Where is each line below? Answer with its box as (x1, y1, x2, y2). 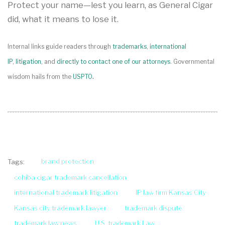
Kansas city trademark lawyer (14, 203, 106, 212)
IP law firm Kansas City (136, 188, 206, 197)
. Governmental (170, 57, 214, 65)
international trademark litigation (14, 188, 118, 197)
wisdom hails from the (8, 72, 73, 80)
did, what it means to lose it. (8, 14, 119, 24)
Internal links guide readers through (8, 42, 113, 50)
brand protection (41, 157, 94, 166)
